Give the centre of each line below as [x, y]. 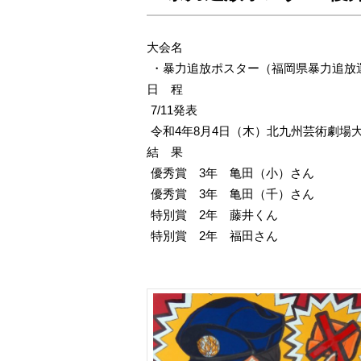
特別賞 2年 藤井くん [214, 215]
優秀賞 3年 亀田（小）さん [232, 173]
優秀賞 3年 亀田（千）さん [232, 194]
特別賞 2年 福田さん [214, 236]
